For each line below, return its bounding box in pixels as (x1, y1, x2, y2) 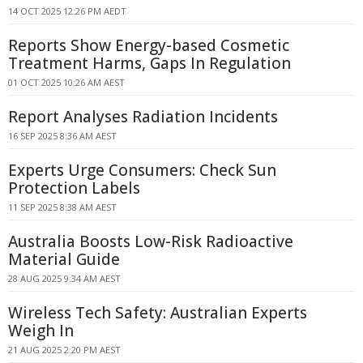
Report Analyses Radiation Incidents (8, 106, 278, 127)
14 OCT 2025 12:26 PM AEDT (8, 5, 126, 17)
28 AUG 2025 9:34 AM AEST (8, 272, 121, 284)
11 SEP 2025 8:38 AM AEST (8, 201, 117, 213)
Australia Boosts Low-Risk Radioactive (8, 231, 293, 252)
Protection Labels (8, 177, 140, 199)
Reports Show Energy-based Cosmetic (8, 35, 289, 56)
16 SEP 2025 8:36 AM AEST (8, 130, 117, 142)
